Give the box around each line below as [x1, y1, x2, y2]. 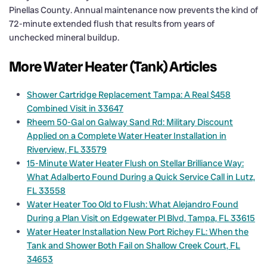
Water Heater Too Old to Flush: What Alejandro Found [27, 198, 238, 210]
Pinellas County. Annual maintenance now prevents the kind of [9, 4, 258, 16]
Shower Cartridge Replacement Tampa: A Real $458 [27, 88, 231, 101]
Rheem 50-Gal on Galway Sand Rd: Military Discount [27, 116, 233, 128]
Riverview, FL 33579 [27, 143, 107, 156]
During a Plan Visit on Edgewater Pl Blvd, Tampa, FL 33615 [27, 212, 255, 224]
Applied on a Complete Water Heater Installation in [27, 129, 226, 142]
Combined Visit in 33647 [27, 102, 123, 114]
